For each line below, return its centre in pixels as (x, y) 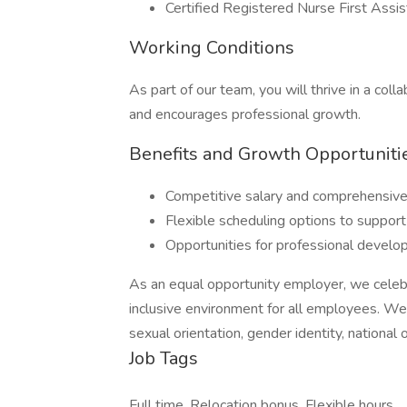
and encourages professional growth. (245, 114)
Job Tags (164, 358)
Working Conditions (212, 48)
